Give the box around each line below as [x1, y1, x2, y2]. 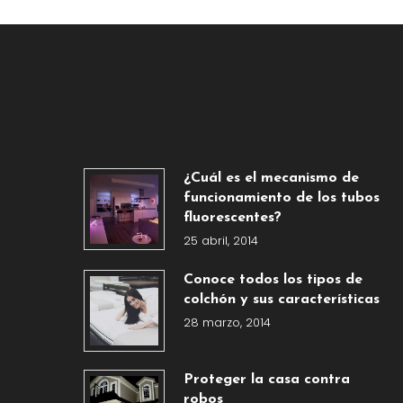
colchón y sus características [183, 292, 380, 308]
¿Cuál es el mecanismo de [183, 171, 359, 186]
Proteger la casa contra [183, 372, 350, 387]
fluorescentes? [183, 210, 282, 226]
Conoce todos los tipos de [183, 273, 363, 288]
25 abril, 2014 [183, 232, 258, 250]
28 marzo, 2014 [183, 314, 271, 332]
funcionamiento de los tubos [183, 191, 380, 206]
